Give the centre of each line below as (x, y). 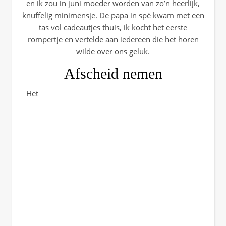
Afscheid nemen (113, 73)
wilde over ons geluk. (113, 51)
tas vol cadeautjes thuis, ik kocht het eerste (113, 27)
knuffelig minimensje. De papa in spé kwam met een (113, 15)
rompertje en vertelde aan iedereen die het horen (113, 39)
